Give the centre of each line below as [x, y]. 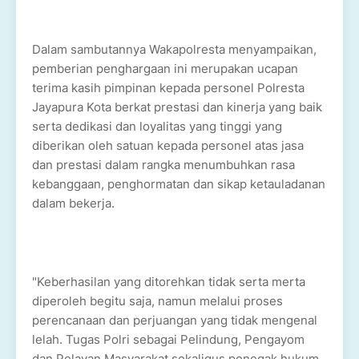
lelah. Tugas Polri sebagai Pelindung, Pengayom [168, 339]
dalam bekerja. [73, 203]
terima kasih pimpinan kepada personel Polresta [168, 88]
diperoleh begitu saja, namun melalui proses [157, 301]
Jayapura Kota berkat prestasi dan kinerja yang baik [177, 107]
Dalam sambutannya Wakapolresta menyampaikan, [174, 49]
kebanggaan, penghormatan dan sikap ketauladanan [179, 184]
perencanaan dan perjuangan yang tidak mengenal [175, 320]
